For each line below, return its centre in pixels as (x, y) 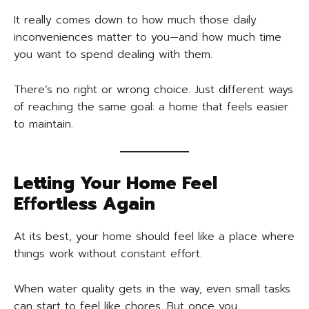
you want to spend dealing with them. (113, 55)
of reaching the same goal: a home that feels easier (151, 107)
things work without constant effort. (108, 254)
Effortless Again (84, 205)
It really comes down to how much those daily (135, 20)
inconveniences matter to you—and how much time (148, 38)
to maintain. (43, 124)
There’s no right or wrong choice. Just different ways (153, 90)
